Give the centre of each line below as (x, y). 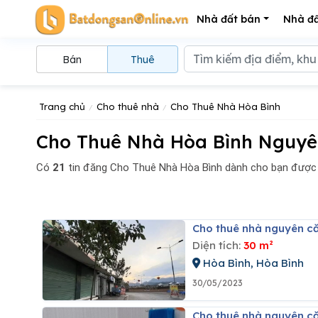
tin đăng (86, 167)
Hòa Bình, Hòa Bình (252, 263)
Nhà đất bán (229, 19)
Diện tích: (218, 245)
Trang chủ (62, 106)
